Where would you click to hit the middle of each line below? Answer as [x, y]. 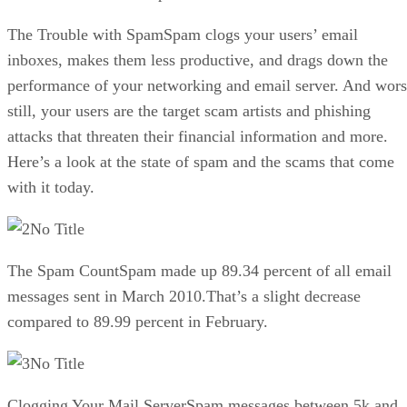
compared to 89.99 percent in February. [138, 321]
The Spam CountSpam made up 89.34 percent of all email [199, 270]
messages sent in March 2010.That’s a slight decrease [184, 296]
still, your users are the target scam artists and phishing [189, 110]
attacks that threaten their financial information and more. [198, 136]
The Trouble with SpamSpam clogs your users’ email [183, 34]
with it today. [51, 187]
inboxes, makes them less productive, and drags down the [198, 60]
